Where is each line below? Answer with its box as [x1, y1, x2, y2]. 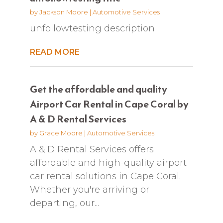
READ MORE [29, 47, 80, 57]
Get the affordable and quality [29, 81, 167, 97]
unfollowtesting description [29, 22, 155, 34]
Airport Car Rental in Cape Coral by [29, 96, 189, 111]
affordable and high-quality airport [29, 157, 187, 168]
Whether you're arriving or [29, 184, 149, 195]
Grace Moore [39, 128, 83, 137]
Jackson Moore [39, 7, 88, 16]
